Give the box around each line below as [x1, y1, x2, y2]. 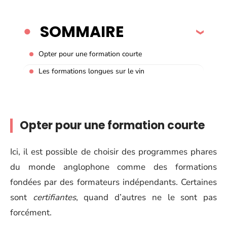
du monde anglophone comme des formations [10, 161, 217, 173]
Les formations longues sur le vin [39, 66, 144, 76]
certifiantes [32, 191, 76, 203]
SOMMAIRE [40, 21, 124, 43]
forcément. [10, 206, 52, 218]
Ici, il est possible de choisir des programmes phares [10, 145, 217, 158]
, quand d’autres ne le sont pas [75, 191, 217, 203]
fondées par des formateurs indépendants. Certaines [10, 176, 217, 188]
